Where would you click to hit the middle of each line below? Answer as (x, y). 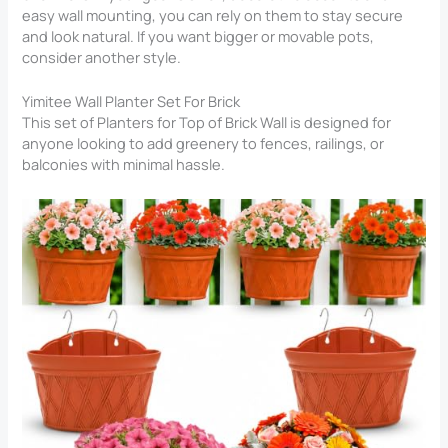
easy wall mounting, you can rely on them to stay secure (213, 14)
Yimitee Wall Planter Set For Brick (131, 101)
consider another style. (102, 56)
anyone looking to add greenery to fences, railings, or (203, 143)
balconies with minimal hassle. (124, 164)
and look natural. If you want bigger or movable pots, (198, 35)
